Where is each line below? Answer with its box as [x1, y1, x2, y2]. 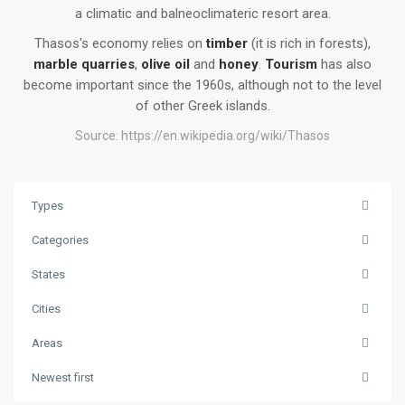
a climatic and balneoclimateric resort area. [74, 5, 331, 22]
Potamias [32, 382, 89, 397]
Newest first [32, 371, 94, 384]
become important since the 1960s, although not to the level [24, 77, 381, 93]
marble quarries [33, 56, 135, 72]
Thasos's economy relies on [34, 35, 206, 52]
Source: [75, 128, 121, 143]
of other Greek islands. [135, 98, 270, 114]
